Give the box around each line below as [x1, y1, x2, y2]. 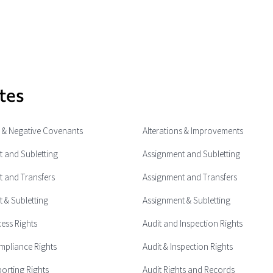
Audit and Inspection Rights [143, 218, 243, 230]
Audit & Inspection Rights [143, 241, 233, 253]
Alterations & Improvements [143, 125, 243, 137]
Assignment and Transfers [143, 171, 237, 183]
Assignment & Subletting [143, 194, 230, 207]
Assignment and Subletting [143, 148, 240, 160]
